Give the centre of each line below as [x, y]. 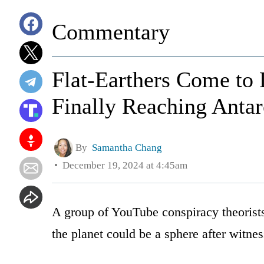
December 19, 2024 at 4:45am [123, 165]
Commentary [111, 32]
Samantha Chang [127, 147]
